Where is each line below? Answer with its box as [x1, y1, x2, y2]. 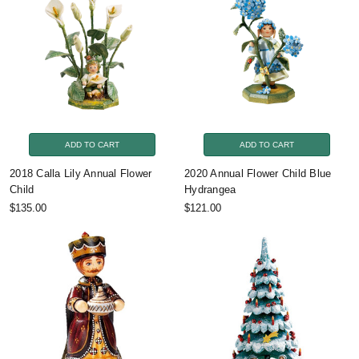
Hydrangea [184, 183, 236, 196]
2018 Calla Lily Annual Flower [10, 167, 152, 179]
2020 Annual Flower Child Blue [184, 167, 332, 179]
